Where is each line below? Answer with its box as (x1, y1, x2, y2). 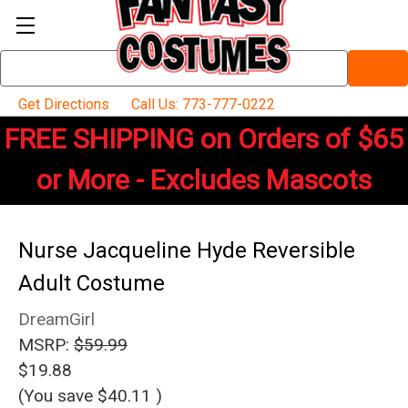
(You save (18, 385, 93, 406)
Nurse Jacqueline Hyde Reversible (18, 238, 355, 263)
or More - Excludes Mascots (36, 164, 372, 196)
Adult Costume (18, 270, 165, 296)
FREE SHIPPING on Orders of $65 (5, 123, 403, 155)
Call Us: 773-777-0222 (127, 96, 275, 113)
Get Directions (15, 96, 109, 113)
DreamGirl (18, 309, 95, 330)
